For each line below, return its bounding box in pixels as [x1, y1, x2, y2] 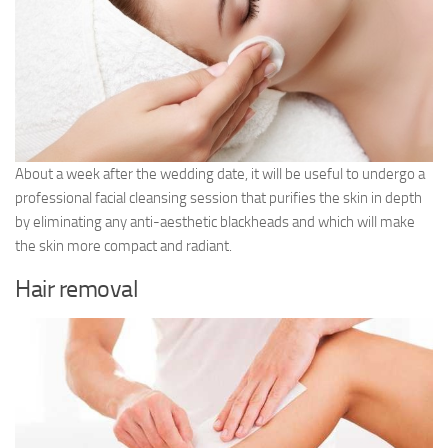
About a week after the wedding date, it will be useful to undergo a [15, 164, 425, 183]
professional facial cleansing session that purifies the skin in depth [15, 188, 422, 207]
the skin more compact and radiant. [15, 236, 232, 255]
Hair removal [15, 273, 138, 303]
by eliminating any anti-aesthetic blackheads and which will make [15, 212, 415, 231]
